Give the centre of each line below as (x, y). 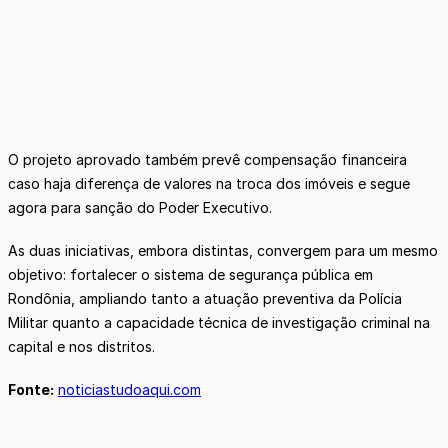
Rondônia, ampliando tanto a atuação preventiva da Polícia (205, 299)
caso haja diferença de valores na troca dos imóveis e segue (209, 183)
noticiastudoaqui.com (129, 390)
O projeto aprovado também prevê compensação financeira (207, 159)
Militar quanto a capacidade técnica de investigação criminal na (219, 323)
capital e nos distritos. (81, 347)
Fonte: (31, 390)
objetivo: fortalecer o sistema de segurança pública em (190, 275)
